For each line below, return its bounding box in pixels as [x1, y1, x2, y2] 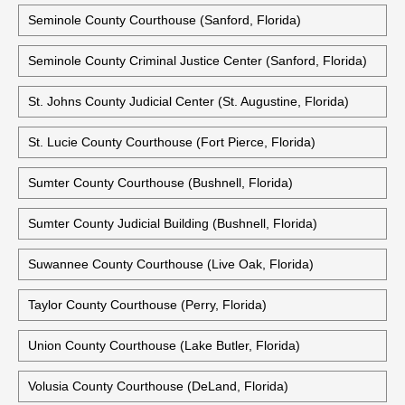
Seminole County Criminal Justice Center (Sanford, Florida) [28, 53, 367, 68]
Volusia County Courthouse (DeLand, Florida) [28, 379, 288, 393]
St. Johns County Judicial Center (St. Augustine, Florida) [28, 94, 349, 108]
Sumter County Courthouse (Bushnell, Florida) [28, 175, 293, 190]
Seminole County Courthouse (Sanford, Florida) [28, 13, 301, 27]
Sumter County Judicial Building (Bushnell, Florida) [28, 216, 317, 231]
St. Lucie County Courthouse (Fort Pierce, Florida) [28, 135, 316, 149]
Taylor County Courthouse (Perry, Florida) [28, 297, 267, 312]
